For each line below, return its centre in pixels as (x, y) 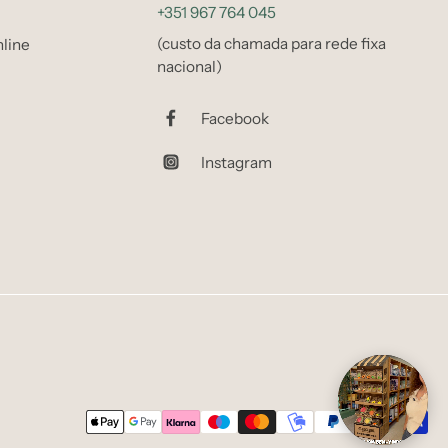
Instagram (236, 162)
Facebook (235, 118)
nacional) (189, 66)
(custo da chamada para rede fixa (271, 43)
